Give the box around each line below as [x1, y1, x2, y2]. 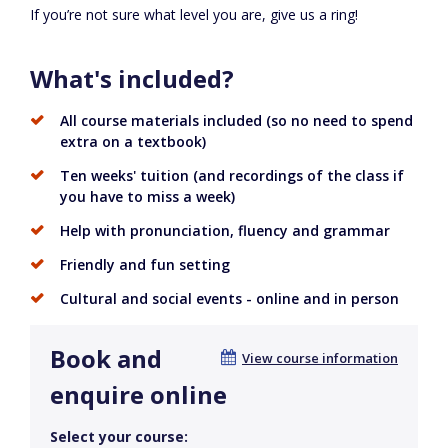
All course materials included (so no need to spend [60, 111, 413, 131]
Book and [50, 342, 162, 376]
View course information [242, 349, 398, 368]
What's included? [30, 62, 234, 96]
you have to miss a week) [60, 187, 235, 207]
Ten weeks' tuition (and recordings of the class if [60, 166, 404, 186]
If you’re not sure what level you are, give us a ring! [30, 5, 358, 25]
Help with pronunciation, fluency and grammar [60, 221, 390, 241]
